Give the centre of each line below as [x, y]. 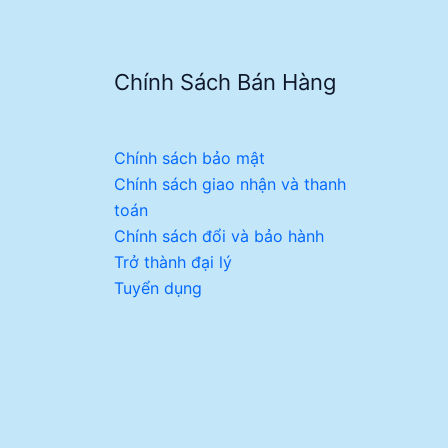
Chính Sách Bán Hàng [224, 82]
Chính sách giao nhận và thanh [229, 184]
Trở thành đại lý [172, 262]
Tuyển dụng [157, 288]
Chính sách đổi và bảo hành [218, 236]
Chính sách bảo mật [189, 158]
